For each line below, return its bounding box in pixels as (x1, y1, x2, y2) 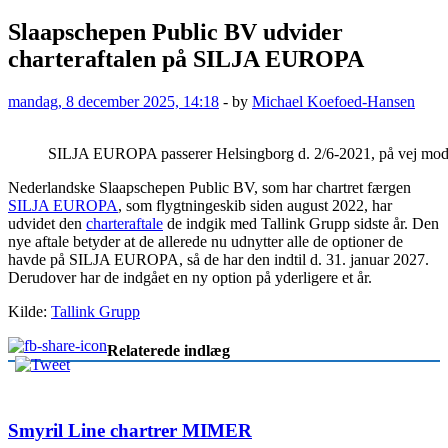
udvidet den (8, 214, 86, 232)
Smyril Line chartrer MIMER (8, 420, 252, 442)
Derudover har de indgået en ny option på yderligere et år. (8, 268, 372, 286)
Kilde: (8, 302, 51, 320)
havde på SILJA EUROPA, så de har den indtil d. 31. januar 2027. (8, 250, 429, 268)
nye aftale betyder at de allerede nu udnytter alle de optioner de (8, 232, 403, 250)
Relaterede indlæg (107, 342, 230, 360)
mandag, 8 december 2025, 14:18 (8, 92, 219, 110)
